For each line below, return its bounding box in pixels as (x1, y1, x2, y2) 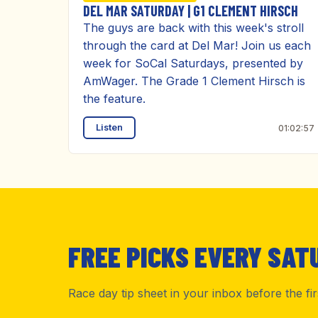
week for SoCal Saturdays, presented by (83, 56, 303, 70)
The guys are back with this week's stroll (83, 21, 304, 35)
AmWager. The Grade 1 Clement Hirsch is (83, 74, 305, 88)
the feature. (83, 92, 146, 106)
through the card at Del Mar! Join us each (83, 38, 311, 53)
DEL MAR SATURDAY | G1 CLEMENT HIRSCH (83, 2, 298, 19)
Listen (96, 122, 123, 133)
